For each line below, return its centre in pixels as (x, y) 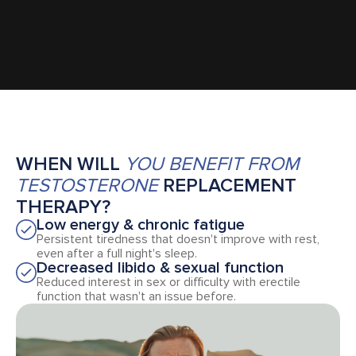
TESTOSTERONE (87, 186)
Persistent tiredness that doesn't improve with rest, (178, 239)
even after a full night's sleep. (117, 253)
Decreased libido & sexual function (160, 268)
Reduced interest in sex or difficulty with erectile (168, 282)
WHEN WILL (70, 164)
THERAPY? (63, 207)
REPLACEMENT (227, 186)
